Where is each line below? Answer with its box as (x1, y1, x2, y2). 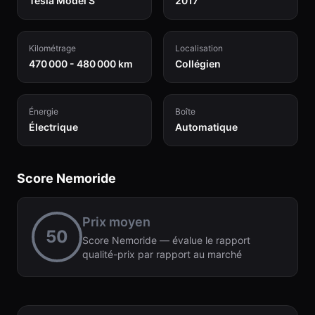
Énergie (29, 106, 58, 117)
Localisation (175, 43, 223, 53)
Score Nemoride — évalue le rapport (82, 234, 250, 246)
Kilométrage (29, 43, 76, 53)
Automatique (175, 121, 238, 133)
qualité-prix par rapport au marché (82, 248, 242, 260)
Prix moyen (82, 214, 150, 229)
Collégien (175, 58, 221, 70)
